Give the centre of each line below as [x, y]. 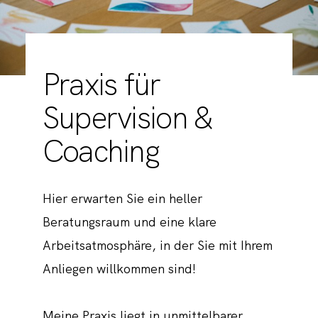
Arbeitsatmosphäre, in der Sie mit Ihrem [157, 246]
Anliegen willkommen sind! [119, 269]
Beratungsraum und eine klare [129, 222]
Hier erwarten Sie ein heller [122, 199]
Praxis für [101, 85]
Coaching [100, 152]
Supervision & [127, 118]
